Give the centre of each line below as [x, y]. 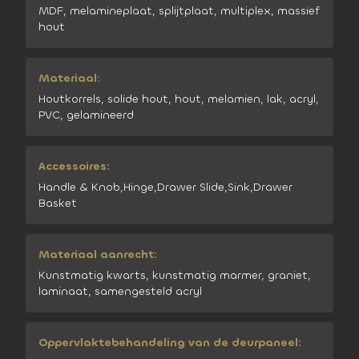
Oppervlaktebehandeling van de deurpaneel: [170, 343]
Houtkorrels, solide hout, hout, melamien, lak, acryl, [179, 99]
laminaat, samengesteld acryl [120, 291]
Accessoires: [74, 166]
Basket [58, 203]
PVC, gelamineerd [86, 115]
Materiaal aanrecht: [98, 254]
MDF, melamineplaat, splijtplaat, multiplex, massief [179, 11]
